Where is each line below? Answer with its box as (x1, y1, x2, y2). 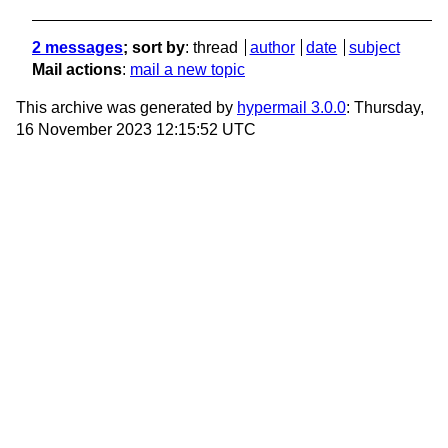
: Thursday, (346, 99, 424, 117)
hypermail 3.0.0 (237, 99, 346, 117)
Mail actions (32, 61, 122, 79)
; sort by (123, 39, 185, 57)
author (249, 39, 295, 57)
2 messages (32, 39, 123, 57)
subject (348, 39, 400, 57)
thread (193, 39, 238, 57)
